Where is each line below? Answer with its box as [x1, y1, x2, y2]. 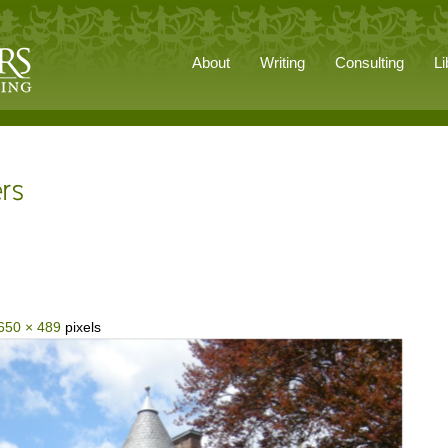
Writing [260, 54, 305, 71]
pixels [61, 319, 101, 335]
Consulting [335, 54, 404, 71]
